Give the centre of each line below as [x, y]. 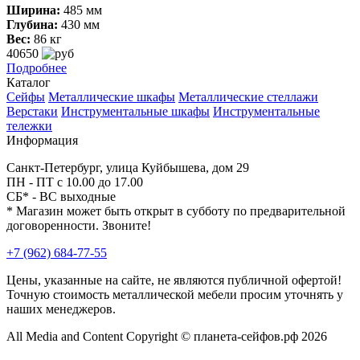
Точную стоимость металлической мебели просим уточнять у [175, 294]
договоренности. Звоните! [79, 225]
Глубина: [32, 24]
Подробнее [37, 67]
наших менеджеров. [61, 309]
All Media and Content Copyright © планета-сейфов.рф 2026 [167, 336]
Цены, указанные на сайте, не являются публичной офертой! [174, 280]
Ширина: [33, 10]
